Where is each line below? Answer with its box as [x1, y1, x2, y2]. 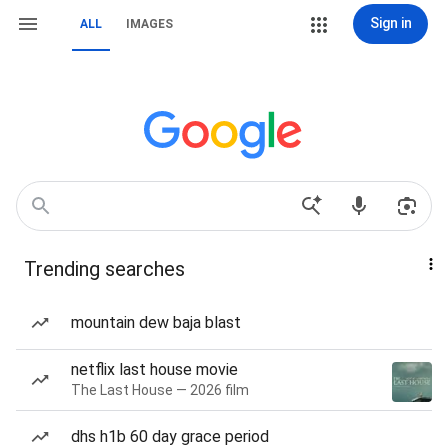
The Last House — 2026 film [71, 382, 249, 398]
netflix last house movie [71, 360, 238, 379]
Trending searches [24, 257, 185, 281]
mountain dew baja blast [71, 313, 241, 332]
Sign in [369, 15, 412, 31]
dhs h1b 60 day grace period [71, 427, 269, 446]
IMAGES [126, 17, 173, 31]
